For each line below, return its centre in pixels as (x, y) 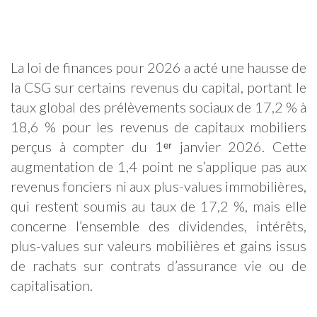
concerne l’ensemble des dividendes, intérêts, (158, 226)
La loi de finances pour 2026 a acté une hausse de (158, 68)
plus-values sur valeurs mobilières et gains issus (158, 246)
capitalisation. (53, 286)
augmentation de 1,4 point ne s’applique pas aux (158, 167)
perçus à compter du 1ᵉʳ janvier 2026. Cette (158, 147)
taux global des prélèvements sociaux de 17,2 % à (158, 107)
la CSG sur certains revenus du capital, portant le (158, 87)
